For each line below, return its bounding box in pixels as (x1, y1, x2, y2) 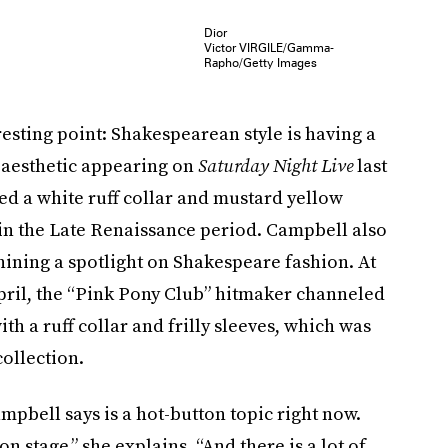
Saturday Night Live (193, 153, 353, 179)
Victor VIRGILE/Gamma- (204, 40, 335, 56)
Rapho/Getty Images (204, 55, 318, 71)
